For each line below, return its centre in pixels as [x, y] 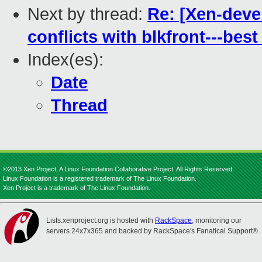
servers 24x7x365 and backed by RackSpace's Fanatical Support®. [153, 231]
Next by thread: [87, 14]
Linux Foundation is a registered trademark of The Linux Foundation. [100, 178]
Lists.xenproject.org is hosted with [101, 220]
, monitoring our [217, 220]
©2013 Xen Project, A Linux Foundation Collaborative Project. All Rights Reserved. [118, 169]
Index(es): [65, 60]
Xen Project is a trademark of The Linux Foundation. [77, 188]
